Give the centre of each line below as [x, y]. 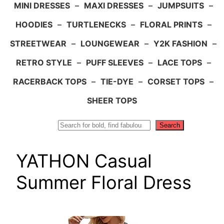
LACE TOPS [179, 62]
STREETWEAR [38, 43]
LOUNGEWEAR [110, 43]
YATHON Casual [84, 161]
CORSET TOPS [176, 81]
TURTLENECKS [96, 24]
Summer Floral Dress [104, 182]
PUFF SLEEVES [114, 62]
